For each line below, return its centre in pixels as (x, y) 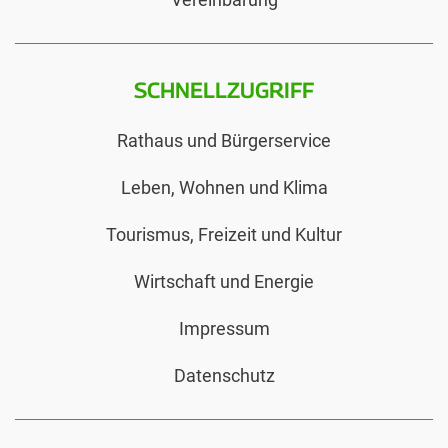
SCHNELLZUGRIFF (224, 89)
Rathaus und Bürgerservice (224, 140)
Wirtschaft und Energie (224, 281)
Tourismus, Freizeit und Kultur (224, 234)
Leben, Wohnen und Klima (224, 187)
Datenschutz (224, 375)
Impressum (224, 328)
